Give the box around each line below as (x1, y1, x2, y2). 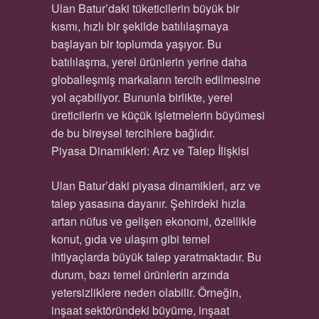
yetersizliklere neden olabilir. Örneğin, (51, 284, 241, 300)
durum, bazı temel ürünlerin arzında (51, 266, 229, 283)
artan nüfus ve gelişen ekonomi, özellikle (51, 213, 256, 229)
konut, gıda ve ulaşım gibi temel (51, 231, 210, 247)
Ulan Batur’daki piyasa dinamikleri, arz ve (51, 177, 261, 194)
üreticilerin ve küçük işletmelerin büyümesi (51, 107, 265, 123)
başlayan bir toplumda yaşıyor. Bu (51, 36, 221, 52)
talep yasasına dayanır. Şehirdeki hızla (51, 195, 246, 211)
